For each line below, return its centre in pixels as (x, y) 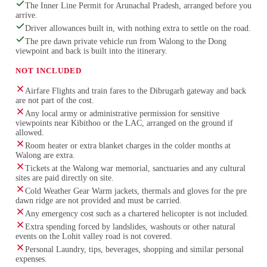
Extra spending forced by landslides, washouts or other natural (130, 227)
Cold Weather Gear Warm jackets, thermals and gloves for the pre (136, 191)
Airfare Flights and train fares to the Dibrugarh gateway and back (135, 91)
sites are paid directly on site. (64, 178)
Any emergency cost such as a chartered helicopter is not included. (137, 214)
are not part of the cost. (55, 101)
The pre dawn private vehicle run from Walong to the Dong (125, 42)
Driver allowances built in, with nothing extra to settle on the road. (138, 29)
